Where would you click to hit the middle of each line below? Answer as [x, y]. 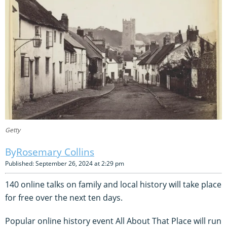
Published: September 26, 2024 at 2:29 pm [65, 163]
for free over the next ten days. [64, 197]
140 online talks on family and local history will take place [113, 184]
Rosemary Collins [55, 152]
